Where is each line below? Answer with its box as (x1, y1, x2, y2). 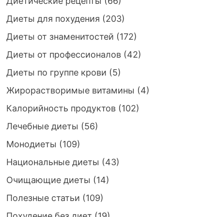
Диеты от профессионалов (6, 49, 121, 60)
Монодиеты (6, 139, 57, 150)
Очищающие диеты (6, 175, 91, 186)
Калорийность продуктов (6, 103, 116, 114)
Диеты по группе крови (6, 67, 107, 78)
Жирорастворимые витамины (6, 85, 135, 96)
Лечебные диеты (6, 121, 78, 132)
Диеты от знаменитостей (6, 31, 114, 42)
